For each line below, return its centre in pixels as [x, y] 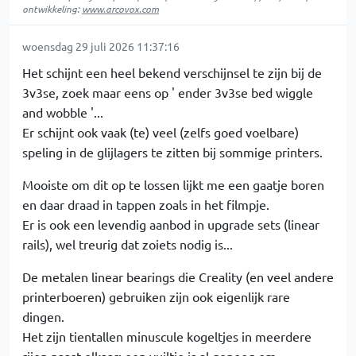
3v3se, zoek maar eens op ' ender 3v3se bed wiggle [168, 93]
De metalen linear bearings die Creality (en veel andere [178, 277]
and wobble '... [63, 112]
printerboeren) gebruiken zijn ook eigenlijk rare [156, 297]
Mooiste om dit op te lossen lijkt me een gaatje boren [173, 185]
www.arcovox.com [120, 9]
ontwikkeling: [52, 9]
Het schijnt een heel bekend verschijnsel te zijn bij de [172, 73]
